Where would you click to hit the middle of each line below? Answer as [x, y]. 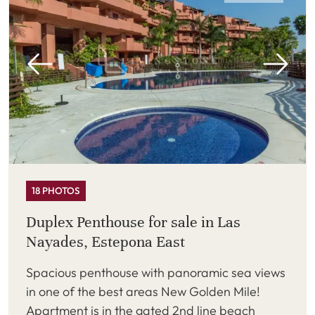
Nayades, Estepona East [105, 242]
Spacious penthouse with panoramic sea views [156, 272]
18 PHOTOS [56, 191]
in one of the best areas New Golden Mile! [143, 291]
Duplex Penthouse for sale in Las [133, 222]
